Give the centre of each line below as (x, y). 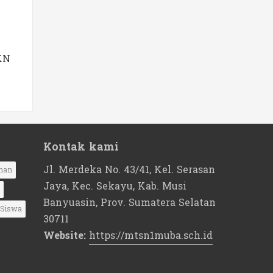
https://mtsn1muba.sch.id (151, 235)
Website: (66, 235)
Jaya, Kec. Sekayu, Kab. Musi (115, 186)
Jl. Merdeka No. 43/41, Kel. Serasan (129, 169)
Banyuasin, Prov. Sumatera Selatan (129, 202)
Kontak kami (81, 147)
